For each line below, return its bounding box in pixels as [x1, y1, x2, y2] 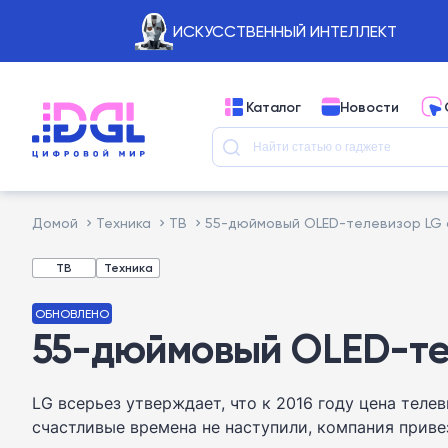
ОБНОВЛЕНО [35, 306, 109, 321]
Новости [340, 97, 399, 116]
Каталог [246, 97, 301, 116]
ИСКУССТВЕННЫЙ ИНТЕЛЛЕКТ [172, 21, 397, 41]
